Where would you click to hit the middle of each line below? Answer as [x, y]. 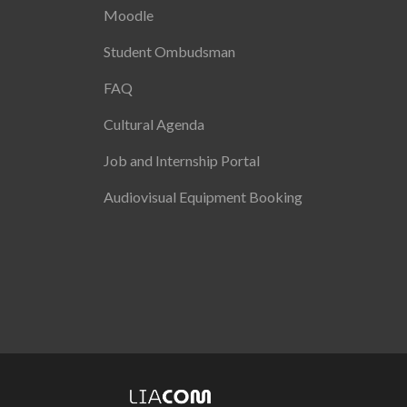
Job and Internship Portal [182, 160]
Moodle [129, 15]
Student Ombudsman [170, 51]
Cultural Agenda [154, 124]
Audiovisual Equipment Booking [203, 196]
